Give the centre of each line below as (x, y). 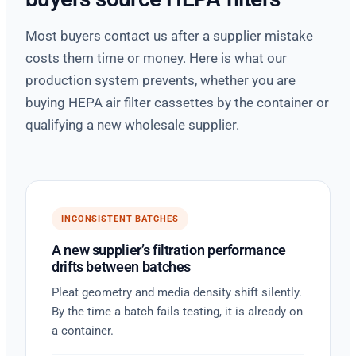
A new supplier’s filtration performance (169, 250)
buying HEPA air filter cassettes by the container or (177, 102)
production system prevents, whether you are (161, 80)
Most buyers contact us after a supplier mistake (169, 35)
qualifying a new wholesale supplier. (132, 124)
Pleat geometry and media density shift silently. (177, 292)
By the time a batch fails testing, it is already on (177, 311)
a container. (83, 330)
